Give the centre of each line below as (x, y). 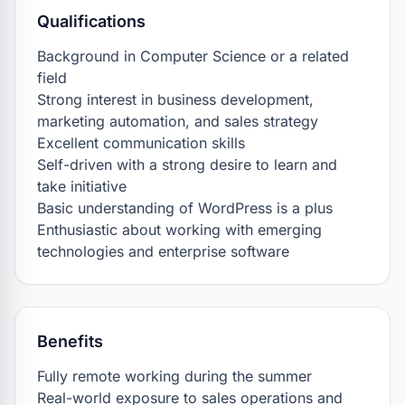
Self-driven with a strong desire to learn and (187, 165)
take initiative (82, 186)
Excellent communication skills (141, 143)
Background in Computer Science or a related (193, 56)
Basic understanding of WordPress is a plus (185, 208)
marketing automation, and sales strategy (178, 121)
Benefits (70, 341)
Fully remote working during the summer (174, 376)
